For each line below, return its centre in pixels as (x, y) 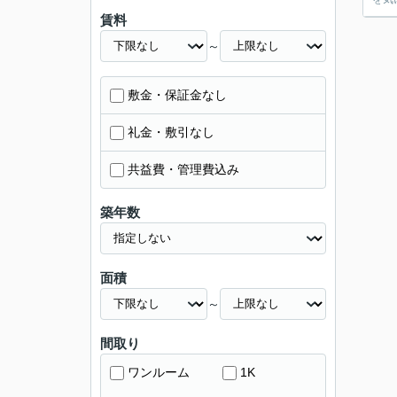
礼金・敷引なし (171, 132)
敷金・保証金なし (177, 95)
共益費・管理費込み (183, 169)
